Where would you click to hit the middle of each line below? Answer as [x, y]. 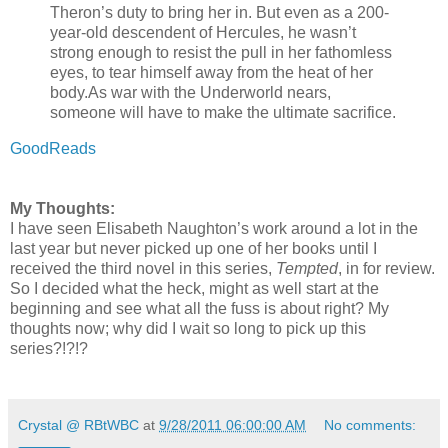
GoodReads [53, 149]
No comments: [370, 425]
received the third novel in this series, [143, 269]
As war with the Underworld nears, [209, 93]
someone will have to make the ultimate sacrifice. [223, 113]
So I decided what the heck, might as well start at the [194, 289]
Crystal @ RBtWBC [78, 425]
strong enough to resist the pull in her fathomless [221, 53]
